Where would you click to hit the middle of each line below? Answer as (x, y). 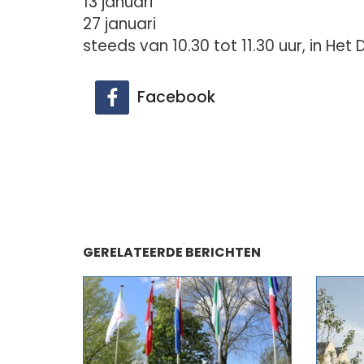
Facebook (176, 97)
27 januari (119, 24)
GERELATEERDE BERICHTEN (172, 252)
